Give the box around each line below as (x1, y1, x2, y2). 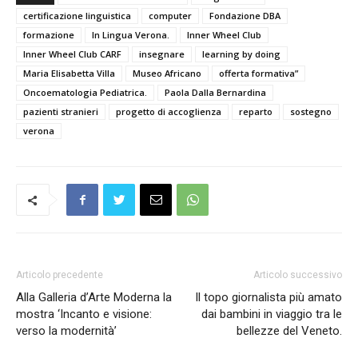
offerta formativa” (219, 67, 298, 79)
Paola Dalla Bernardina (165, 86, 266, 98)
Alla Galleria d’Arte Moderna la (16, 290, 172, 304)
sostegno (290, 105, 332, 117)
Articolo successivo (253, 269, 342, 280)
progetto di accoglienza (116, 105, 221, 117)
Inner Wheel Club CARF (23, 48, 121, 60)
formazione (23, 29, 74, 41)
